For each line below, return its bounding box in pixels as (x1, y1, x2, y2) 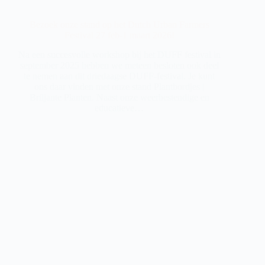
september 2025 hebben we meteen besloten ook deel (20, 60, 219, 70)
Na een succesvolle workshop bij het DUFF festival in (18, 49, 221, 60)
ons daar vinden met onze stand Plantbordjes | (34, 81, 205, 92)
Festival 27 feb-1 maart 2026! (64, 30, 174, 41)
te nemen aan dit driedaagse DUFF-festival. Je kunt (24, 70, 215, 81)
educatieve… (95, 102, 144, 113)
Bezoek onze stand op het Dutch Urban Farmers (29, 20, 209, 30)
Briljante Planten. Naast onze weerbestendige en (29, 92, 209, 102)
